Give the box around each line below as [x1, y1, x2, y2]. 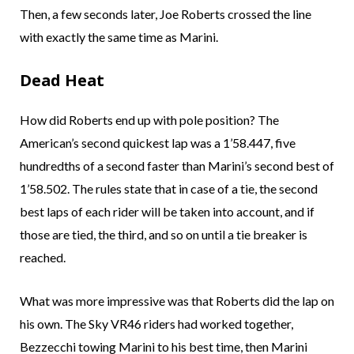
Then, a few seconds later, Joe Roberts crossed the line [20, 6, 311, 22]
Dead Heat [20, 70, 105, 92]
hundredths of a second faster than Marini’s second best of [20, 158, 334, 174]
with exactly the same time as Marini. [20, 29, 218, 45]
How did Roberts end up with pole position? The [20, 112, 279, 128]
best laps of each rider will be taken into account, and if [20, 204, 314, 220]
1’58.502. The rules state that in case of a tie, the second [20, 181, 318, 197]
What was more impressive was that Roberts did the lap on [20, 293, 334, 309]
